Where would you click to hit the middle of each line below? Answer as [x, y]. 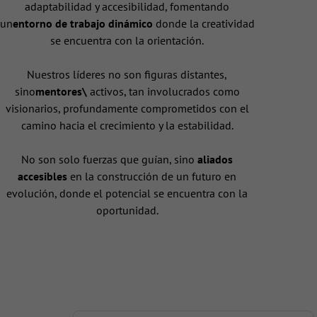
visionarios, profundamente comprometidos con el [127, 109]
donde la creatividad [203, 24]
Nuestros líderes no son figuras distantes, [127, 75]
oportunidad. [127, 211]
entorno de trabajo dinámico [82, 24]
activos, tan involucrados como [163, 92]
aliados [215, 160]
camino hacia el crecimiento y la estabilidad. [127, 126]
